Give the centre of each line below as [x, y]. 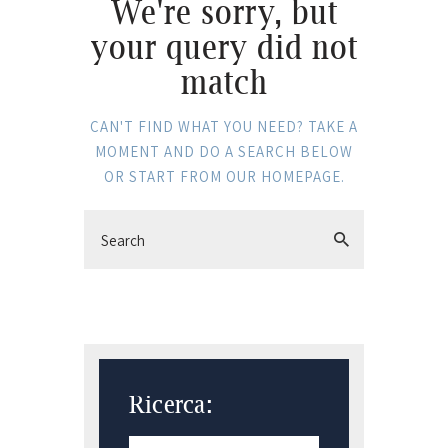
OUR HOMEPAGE [283, 177]
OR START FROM [164, 177]
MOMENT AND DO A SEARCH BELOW [224, 152]
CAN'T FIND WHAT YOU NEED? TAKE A [224, 127]
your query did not [224, 46]
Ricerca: [171, 404]
